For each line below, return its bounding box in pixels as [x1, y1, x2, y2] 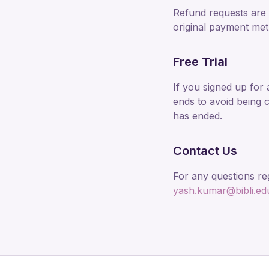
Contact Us [173, 144, 237, 158]
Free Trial [173, 55, 228, 69]
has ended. [173, 110, 222, 122]
